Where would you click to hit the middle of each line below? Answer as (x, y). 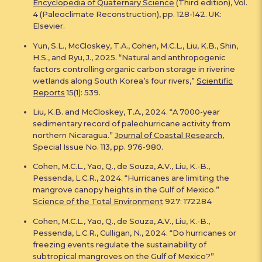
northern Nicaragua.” (74, 135)
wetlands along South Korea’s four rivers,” (115, 80)
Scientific (215, 80)
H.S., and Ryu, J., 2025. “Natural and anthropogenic (130, 57)
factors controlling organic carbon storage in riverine (134, 69)
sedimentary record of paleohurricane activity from (132, 124)
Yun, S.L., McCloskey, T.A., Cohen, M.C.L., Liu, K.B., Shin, (136, 45)
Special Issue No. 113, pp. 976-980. (98, 147)
